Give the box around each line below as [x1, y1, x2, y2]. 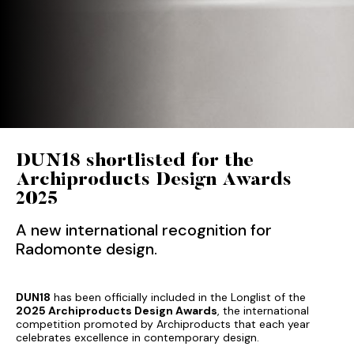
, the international [217, 303, 309, 318]
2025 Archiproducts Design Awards [16, 303, 217, 318]
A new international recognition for [16, 219, 272, 240]
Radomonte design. [16, 238, 157, 259]
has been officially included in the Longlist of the [51, 289, 306, 304]
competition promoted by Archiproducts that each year [16, 316, 310, 331]
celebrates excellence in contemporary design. [16, 330, 259, 345]
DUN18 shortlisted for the [16, 151, 254, 171]
